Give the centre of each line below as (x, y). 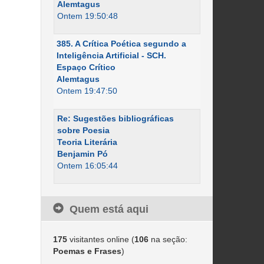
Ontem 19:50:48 (87, 16)
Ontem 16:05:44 (87, 166)
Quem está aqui (109, 209)
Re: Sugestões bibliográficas (115, 118)
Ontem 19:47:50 (87, 91)
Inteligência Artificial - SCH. (111, 55)
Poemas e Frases (87, 251)
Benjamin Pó (82, 154)
